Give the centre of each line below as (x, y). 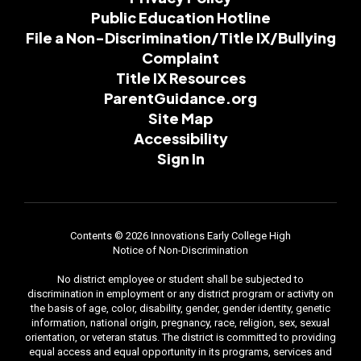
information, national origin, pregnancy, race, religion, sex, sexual (180, 322)
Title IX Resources (180, 77)
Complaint (180, 57)
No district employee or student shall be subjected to (180, 279)
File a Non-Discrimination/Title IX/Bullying (180, 37)
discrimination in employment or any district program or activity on (180, 293)
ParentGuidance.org (180, 98)
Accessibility (180, 138)
